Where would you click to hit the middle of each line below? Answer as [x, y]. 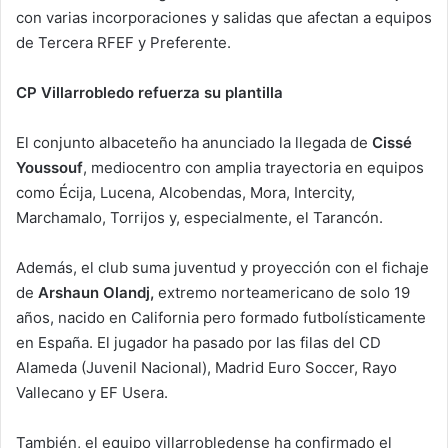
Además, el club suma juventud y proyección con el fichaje [222, 267]
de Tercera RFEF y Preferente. [123, 42]
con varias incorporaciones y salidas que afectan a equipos [224, 17]
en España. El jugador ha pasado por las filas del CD [198, 342]
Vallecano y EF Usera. [92, 392]
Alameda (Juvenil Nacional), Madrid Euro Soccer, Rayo [206, 367]
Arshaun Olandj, [96, 292]
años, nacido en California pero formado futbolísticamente [221, 317]
